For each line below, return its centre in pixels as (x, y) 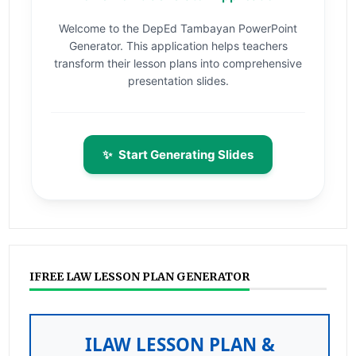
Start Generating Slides (186, 155)
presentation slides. (178, 81)
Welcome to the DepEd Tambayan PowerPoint (178, 29)
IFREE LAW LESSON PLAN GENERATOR (140, 277)
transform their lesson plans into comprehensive (178, 64)
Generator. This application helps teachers (178, 46)
